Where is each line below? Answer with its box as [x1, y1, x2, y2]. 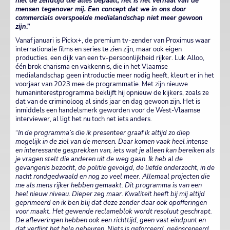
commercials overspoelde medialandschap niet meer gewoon [15, 13, 203, 23]
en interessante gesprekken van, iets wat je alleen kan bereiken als [15, 146, 215, 156]
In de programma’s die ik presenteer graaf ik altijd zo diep [18, 128, 190, 138]
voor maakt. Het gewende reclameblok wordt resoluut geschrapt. [15, 207, 212, 217]
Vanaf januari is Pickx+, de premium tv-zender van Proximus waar [15, 36, 210, 46]
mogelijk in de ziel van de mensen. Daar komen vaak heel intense [15, 137, 208, 147]
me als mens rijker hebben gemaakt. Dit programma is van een [15, 181, 202, 190]
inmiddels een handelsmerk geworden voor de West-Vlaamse [15, 106, 200, 116]
